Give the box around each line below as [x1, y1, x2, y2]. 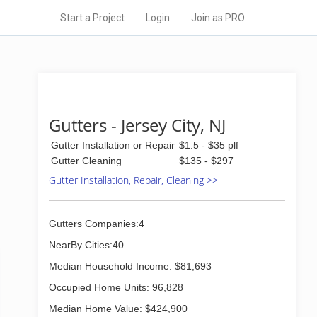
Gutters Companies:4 [49, 218, 144, 229]
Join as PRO [191, 12, 245, 23]
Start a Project [60, 12, 125, 23]
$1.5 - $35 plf [179, 139, 238, 151]
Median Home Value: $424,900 [49, 303, 188, 314]
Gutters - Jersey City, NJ [49, 113, 226, 137]
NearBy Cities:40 [49, 239, 124, 250]
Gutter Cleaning [51, 155, 122, 166]
